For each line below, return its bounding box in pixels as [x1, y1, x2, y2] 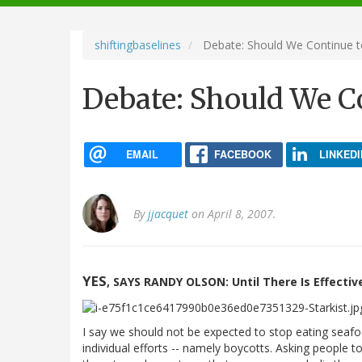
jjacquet [148, 206, 188, 222]
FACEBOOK [213, 146, 271, 162]
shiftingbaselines [95, 36, 181, 53]
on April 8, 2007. [188, 206, 276, 222]
